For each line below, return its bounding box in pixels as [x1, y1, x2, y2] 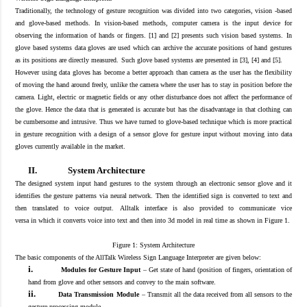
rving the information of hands [27, 31, 117, 39]
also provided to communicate [182, 204, 282, 212]
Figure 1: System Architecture [112, 241, 195, 249]
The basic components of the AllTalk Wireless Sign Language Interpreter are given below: [15, 253, 261, 261]
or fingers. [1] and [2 [117, 31, 177, 39]
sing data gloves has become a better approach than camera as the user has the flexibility [45, 68, 292, 76]
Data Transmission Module [58, 290, 139, 298]
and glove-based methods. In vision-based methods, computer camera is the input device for [15, 19, 292, 27]
